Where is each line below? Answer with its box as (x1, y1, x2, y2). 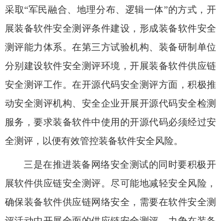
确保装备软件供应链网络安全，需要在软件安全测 (5, 197, 216, 207)
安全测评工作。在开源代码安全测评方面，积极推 (5, 79, 216, 90)
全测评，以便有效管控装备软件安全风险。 (5, 136, 183, 146)
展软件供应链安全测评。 (5, 178, 111, 188)
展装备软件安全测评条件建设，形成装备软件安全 (5, 23, 216, 34)
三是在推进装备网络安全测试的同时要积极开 (24, 159, 216, 170)
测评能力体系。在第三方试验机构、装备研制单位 (5, 42, 216, 52)
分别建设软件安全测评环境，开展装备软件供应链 (5, 61, 216, 71)
